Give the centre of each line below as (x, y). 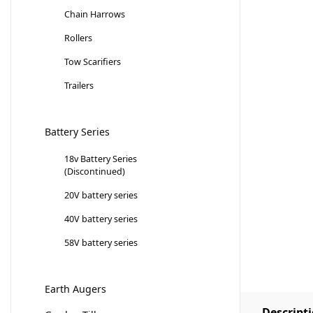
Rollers (78, 38)
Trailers (79, 86)
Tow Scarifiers (93, 62)
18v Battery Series (101, 159)
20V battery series (101, 195)
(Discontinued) (95, 172)
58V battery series (101, 243)
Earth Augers (75, 289)
